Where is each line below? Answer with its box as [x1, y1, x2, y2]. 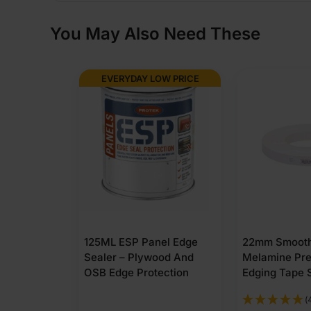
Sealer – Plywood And [84, 251, 194, 264]
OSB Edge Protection [84, 266, 189, 279]
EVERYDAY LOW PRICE [101, 72, 199, 84]
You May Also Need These [50, 24, 260, 44]
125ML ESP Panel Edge [84, 235, 198, 249]
